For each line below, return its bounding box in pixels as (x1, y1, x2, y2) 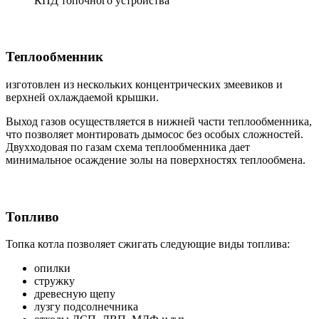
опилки (34, 262, 70, 275)
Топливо (6, 209, 59, 224)
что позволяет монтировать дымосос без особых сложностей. (6, 128, 303, 141)
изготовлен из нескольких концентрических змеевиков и (6, 78, 283, 91)
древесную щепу (34, 288, 115, 300)
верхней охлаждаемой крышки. (6, 91, 159, 104)
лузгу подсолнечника (34, 300, 138, 313)
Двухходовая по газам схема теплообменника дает (6, 141, 250, 154)
